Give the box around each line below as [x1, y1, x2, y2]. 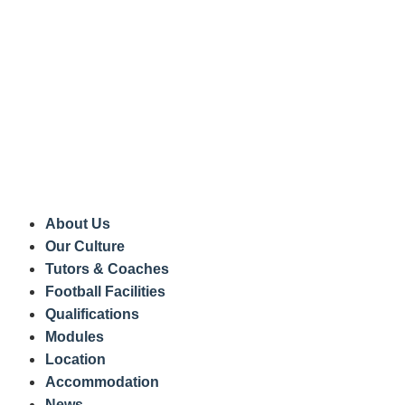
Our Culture [45, 238, 125, 254]
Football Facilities [45, 283, 165, 299]
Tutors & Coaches [45, 260, 169, 277]
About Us [45, 215, 110, 231]
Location [45, 351, 106, 367]
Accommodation [45, 373, 159, 390]
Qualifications [45, 306, 139, 322]
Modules [45, 328, 104, 344]
